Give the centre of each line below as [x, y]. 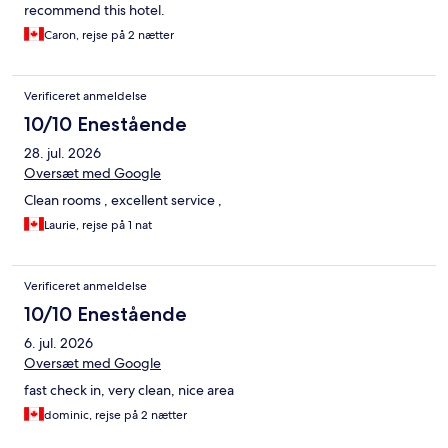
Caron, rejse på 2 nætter [109, 35]
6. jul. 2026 [58, 343]
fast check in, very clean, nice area [129, 390]
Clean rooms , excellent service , [123, 200]
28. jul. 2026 [62, 153]
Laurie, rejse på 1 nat [98, 225]
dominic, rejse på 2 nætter [115, 415]
